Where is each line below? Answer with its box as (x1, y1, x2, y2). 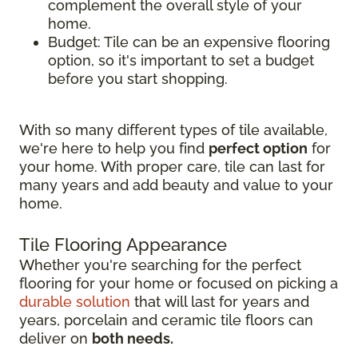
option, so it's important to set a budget (48, 52, 314, 70)
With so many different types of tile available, (19, 121, 328, 139)
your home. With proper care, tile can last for (19, 158, 325, 176)
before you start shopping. (48, 70, 228, 88)
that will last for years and (130, 293, 309, 311)
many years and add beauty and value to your (19, 177, 333, 194)
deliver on (19, 330, 92, 348)
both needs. (92, 330, 173, 348)
